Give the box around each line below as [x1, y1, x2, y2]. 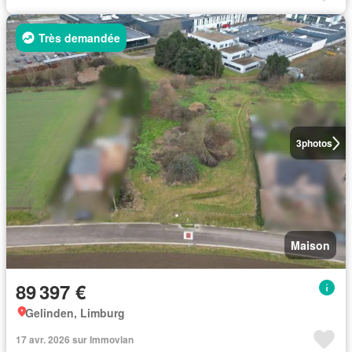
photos [301, 136, 332, 150]
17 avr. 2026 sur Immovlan [16, 332, 134, 346]
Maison [291, 237, 330, 253]
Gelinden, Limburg [25, 305, 125, 321]
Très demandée [38, 30, 120, 46]
